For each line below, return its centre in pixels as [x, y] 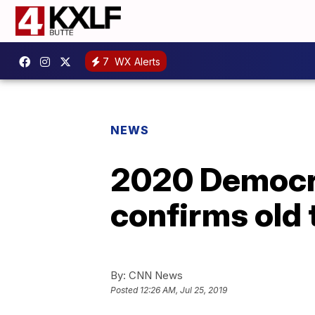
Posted [125, 290]
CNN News [154, 275]
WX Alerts [136, 61]
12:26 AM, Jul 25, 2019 [184, 290]
